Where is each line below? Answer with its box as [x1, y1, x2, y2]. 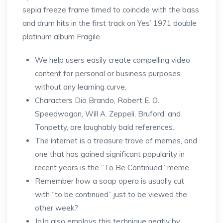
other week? [35, 203, 78, 213]
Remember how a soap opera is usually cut [35, 176, 184, 186]
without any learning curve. [35, 82, 126, 92]
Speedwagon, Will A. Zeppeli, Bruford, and [35, 109, 181, 118]
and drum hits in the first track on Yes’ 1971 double [22, 18, 197, 28]
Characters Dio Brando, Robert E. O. [35, 96, 159, 105]
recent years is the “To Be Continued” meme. [35, 163, 191, 172]
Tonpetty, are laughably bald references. [35, 122, 174, 132]
